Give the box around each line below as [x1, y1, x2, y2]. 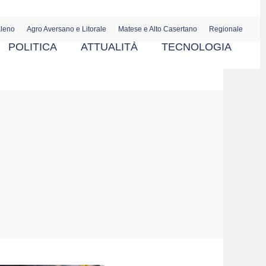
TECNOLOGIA [161, 41, 232, 53]
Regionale [208, 25, 243, 33]
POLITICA [8, 41, 57, 53]
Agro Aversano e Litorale [26, 25, 106, 33]
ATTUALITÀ [80, 41, 138, 53]
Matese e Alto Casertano [118, 25, 197, 33]
